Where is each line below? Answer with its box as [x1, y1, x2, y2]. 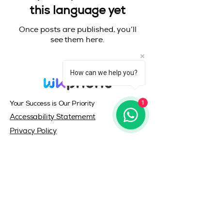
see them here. [50, 37, 105, 45]
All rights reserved [77, 208, 145, 216]
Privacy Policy [10, 128, 57, 135]
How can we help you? [70, 69, 138, 77]
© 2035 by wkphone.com [61, 157, 155, 165]
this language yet [30, 6, 125, 17]
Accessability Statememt [10, 114, 96, 121]
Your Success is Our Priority [10, 101, 95, 108]
